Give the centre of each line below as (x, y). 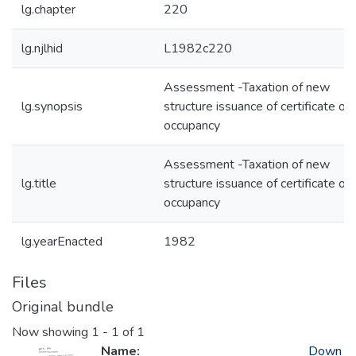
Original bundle (63, 307)
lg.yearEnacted (62, 242)
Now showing (52, 333)
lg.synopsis (52, 106)
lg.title (39, 184)
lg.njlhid (42, 48)
